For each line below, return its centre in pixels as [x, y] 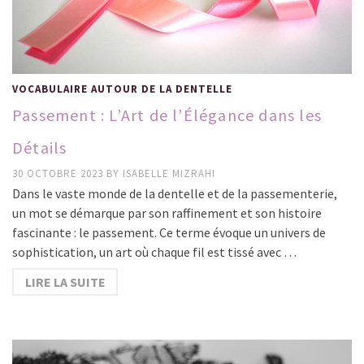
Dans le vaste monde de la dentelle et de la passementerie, [175, 193]
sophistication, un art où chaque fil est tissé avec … [154, 251]
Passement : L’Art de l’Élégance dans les [167, 115]
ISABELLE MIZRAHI [169, 173]
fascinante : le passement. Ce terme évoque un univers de [169, 232]
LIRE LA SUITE [65, 282]
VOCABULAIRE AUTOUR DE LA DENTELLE [122, 89]
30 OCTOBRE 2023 [59, 173]
